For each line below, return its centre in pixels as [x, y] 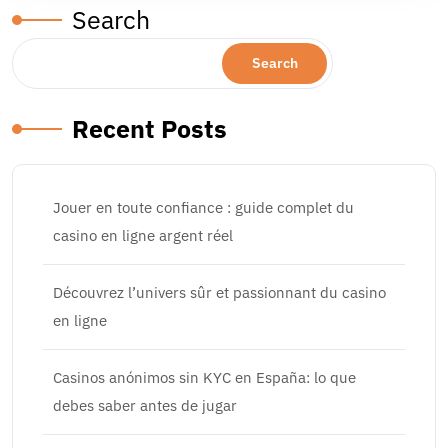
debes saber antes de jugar [145, 405]
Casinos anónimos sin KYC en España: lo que [204, 377]
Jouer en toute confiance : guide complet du [203, 207]
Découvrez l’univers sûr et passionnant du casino [219, 292]
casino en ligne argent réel [143, 235]
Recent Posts [149, 128]
